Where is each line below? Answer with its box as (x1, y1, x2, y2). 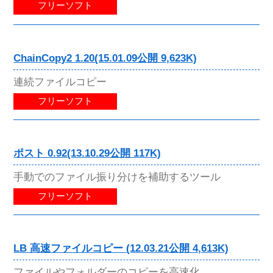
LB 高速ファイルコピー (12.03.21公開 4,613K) (13, 243, 229, 255)
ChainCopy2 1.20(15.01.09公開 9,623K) (13, 52, 197, 64)
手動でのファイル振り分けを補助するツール (13, 170, 221, 183)
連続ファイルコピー (13, 75, 107, 88)
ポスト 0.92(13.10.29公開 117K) (13, 147, 161, 159)
